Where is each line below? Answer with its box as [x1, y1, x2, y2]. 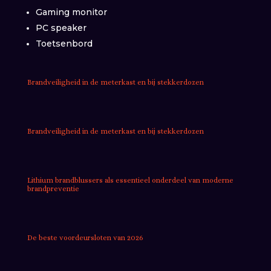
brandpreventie [27, 184, 79, 193]
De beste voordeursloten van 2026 [27, 233, 143, 242]
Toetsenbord [35, 38, 93, 49]
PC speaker [35, 22, 87, 33]
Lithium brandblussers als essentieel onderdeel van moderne [27, 175, 233, 184]
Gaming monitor [35, 6, 107, 18]
